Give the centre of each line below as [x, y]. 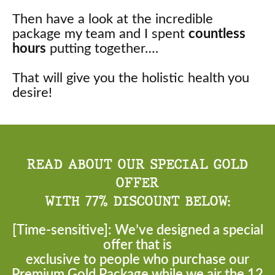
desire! [32, 92]
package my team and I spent [100, 33]
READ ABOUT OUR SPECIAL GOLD [137, 164]
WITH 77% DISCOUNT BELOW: [137, 201]
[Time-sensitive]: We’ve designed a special [137, 230]
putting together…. [102, 48]
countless [217, 33]
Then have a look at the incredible [113, 19]
